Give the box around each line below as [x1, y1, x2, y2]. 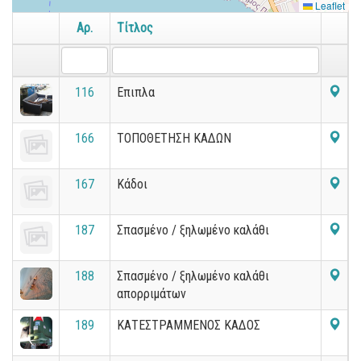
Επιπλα [117, 85, 155, 100]
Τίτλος [117, 20, 153, 35]
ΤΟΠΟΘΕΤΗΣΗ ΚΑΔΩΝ [117, 131, 231, 146]
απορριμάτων [117, 286, 186, 301]
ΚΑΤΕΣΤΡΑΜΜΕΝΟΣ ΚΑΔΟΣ [117, 317, 260, 333]
